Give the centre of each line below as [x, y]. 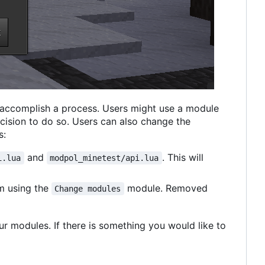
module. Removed [167, 188]
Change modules [88, 188]
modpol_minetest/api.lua [104, 158]
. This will [184, 157]
